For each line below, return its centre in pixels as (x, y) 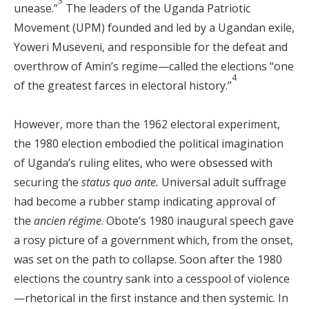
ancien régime (68, 221)
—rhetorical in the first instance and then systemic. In (151, 298)
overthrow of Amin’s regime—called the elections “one (154, 66)
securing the (48, 182)
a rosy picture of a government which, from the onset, (153, 240)
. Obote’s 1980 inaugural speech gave (198, 221)
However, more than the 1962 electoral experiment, (147, 124)
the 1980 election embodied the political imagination (149, 143)
